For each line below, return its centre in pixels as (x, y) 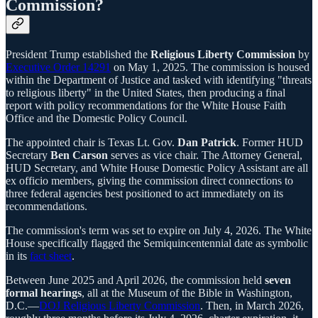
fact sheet (51, 256)
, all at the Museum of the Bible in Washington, (187, 292)
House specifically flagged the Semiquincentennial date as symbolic (157, 243)
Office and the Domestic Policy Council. (97, 118)
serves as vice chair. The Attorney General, (205, 155)
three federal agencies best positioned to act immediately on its (144, 193)
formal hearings (44, 292)
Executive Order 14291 (58, 67)
